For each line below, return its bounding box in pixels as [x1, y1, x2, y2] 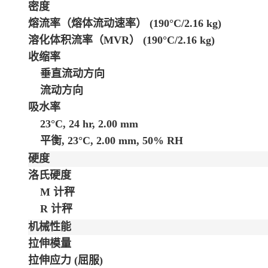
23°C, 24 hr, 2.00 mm [40, 117, 138, 130]
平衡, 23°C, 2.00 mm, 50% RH [40, 134, 183, 147]
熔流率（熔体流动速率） [28, 17, 150, 29]
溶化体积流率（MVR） [28, 33, 143, 46]
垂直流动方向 [40, 67, 105, 80]
